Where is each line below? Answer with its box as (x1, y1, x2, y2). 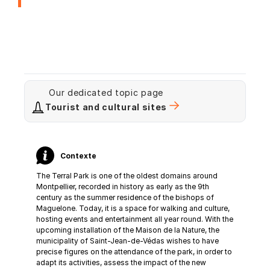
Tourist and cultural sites (45, 102, 168, 113)
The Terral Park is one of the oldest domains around (36, 171, 218, 181)
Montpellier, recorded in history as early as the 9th (36, 182, 209, 192)
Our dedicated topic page (49, 87, 163, 98)
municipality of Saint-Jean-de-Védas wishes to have (36, 236, 219, 246)
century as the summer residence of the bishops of (36, 193, 214, 202)
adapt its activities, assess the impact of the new (36, 258, 206, 268)
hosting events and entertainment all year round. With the (36, 215, 233, 224)
